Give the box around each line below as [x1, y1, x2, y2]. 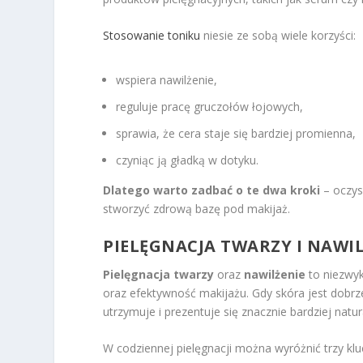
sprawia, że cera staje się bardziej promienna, [116, 125, 357, 141]
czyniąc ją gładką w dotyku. [116, 152, 259, 168]
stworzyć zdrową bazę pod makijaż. [103, 200, 291, 216]
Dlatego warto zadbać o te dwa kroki [103, 181, 321, 198]
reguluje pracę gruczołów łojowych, [116, 98, 304, 114]
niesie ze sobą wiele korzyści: [200, 27, 357, 43]
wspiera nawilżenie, [116, 72, 218, 88]
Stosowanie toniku [103, 27, 201, 43]
